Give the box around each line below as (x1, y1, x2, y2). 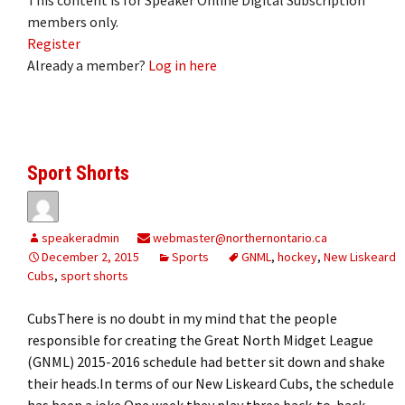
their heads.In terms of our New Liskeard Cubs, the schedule (27, 373, 394, 392)
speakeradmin (42, 229, 119, 246)
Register (27, 33, 80, 52)
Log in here (148, 55, 217, 74)
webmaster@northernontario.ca (150, 229, 327, 246)
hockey (278, 248, 317, 265)
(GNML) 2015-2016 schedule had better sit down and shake (27, 352, 385, 371)
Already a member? (27, 55, 148, 74)
